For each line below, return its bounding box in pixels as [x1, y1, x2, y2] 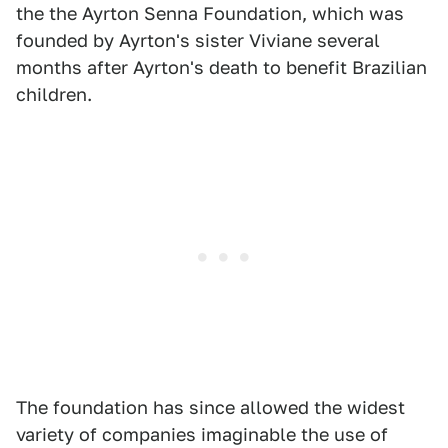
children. [16, 84, 92, 105]
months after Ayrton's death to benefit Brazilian [16, 57, 427, 78]
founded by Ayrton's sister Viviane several [16, 30, 380, 51]
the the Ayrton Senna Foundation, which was [16, 3, 404, 24]
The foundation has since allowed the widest [16, 397, 405, 418]
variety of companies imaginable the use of [16, 424, 388, 445]
